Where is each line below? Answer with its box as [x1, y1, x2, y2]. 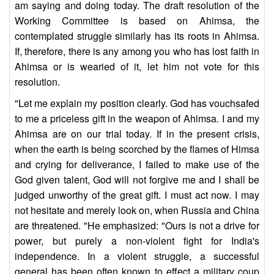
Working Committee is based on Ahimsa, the [15, 13, 259, 28]
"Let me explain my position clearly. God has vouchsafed [15, 96, 259, 111]
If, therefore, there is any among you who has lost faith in [15, 44, 259, 59]
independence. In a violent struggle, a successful [15, 249, 259, 264]
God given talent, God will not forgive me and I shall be [15, 172, 259, 187]
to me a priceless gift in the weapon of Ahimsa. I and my [15, 111, 259, 126]
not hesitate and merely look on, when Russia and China [15, 203, 259, 218]
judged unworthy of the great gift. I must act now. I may [15, 188, 259, 202]
